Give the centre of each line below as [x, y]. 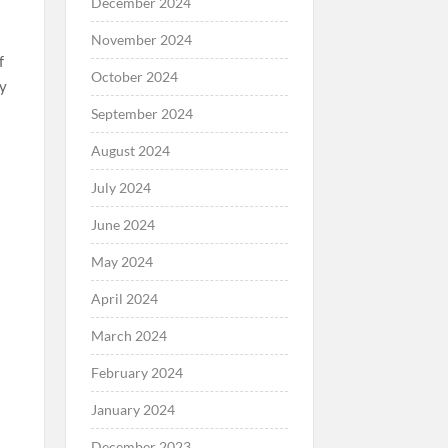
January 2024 [132, 409]
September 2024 [141, 113]
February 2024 [136, 372]
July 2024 [120, 187]
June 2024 [122, 224]
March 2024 [128, 335]
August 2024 [130, 150]
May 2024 [121, 261]
